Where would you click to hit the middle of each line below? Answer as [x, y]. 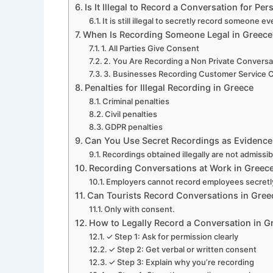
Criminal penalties [136, 101]
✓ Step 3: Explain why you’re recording [182, 262]
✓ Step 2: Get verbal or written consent [183, 249]
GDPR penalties [134, 126]
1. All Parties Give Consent [151, 48]
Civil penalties [131, 114]
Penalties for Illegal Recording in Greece [169, 87]
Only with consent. [140, 209]
